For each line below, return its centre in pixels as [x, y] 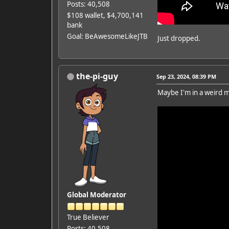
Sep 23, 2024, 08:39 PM [186, 76]
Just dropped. [179, 38]
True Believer [88, 217]
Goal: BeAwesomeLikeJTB [107, 36]
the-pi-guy [97, 76]
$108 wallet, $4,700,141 [105, 15]
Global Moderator [96, 194]
